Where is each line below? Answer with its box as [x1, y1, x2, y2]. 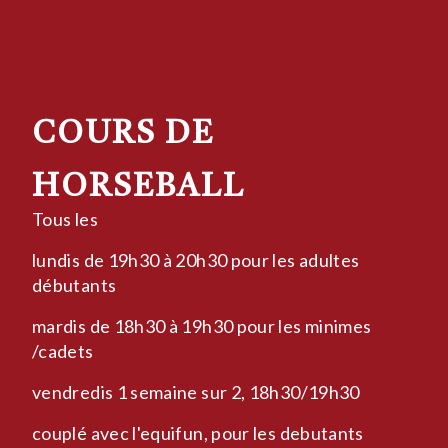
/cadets [32, 339, 97, 362]
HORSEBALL [32, 171, 255, 204]
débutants [32, 273, 120, 296]
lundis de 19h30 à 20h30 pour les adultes [32, 248, 360, 271]
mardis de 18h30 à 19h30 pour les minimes [32, 314, 372, 337]
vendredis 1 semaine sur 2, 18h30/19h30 [32, 380, 360, 403]
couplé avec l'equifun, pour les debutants [32, 421, 364, 444]
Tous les [32, 207, 98, 230]
